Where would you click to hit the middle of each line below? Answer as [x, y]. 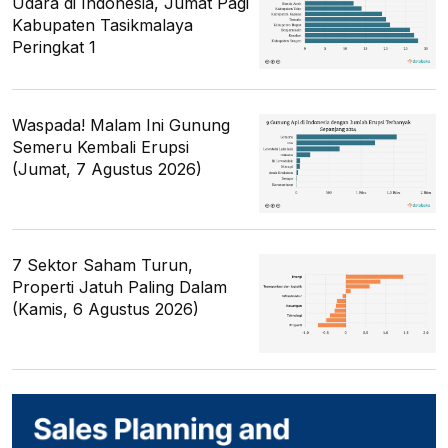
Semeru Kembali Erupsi [100, 146]
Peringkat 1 [54, 46]
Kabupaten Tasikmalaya [102, 24]
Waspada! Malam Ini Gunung [121, 124]
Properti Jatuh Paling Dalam [119, 287]
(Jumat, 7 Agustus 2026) [107, 168]
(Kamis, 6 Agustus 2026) [105, 309]
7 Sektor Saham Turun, [102, 265]
